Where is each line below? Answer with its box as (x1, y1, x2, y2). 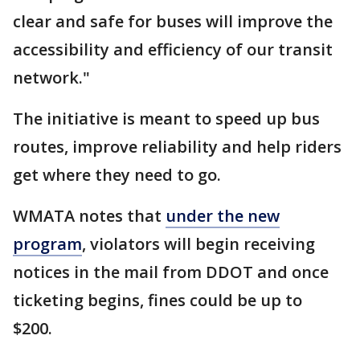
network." (13, 66, 90, 88)
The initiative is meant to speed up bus (13, 107, 320, 129)
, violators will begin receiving (82, 232, 315, 255)
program (13, 232, 82, 255)
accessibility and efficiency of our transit (13, 38, 333, 60)
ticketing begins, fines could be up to (13, 288, 302, 311)
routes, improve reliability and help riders (13, 135, 342, 157)
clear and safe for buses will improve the (13, 10, 333, 32)
